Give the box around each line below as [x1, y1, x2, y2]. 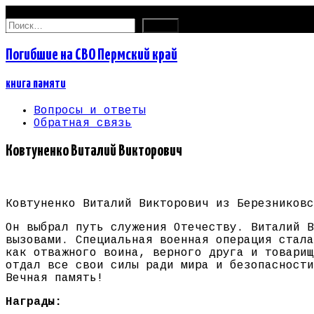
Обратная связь [34, 116, 132, 130]
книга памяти [6, 77, 66, 90]
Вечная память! [6, 272, 104, 285]
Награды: [6, 296, 62, 309]
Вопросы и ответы [34, 104, 146, 117]
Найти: [5, 18, 47, 30]
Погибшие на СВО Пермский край [6, 46, 177, 63]
